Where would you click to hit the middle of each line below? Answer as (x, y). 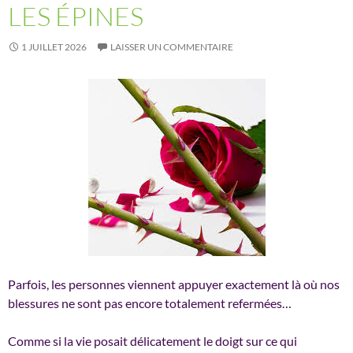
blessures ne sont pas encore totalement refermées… (150, 303)
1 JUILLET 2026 (54, 46)
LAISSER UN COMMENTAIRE (172, 46)
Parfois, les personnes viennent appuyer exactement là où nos (174, 284)
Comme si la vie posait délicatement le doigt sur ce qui (152, 340)
